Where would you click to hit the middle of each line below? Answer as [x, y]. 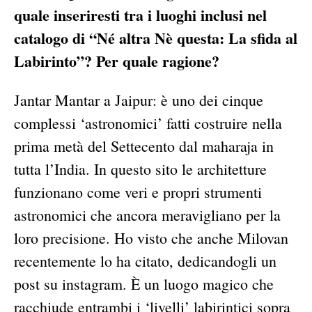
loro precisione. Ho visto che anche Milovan [151, 238]
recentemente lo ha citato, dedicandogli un [145, 261]
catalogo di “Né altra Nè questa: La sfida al [156, 38]
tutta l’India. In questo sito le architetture [140, 169]
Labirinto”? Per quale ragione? [117, 61]
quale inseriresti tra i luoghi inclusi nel [140, 15]
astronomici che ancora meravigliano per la [147, 215]
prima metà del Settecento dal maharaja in [144, 146]
